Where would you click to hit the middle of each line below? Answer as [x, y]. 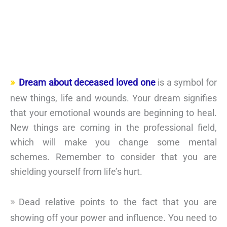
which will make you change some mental [113, 142]
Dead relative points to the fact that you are [118, 202]
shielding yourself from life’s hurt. [76, 171]
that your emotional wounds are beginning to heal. [113, 112]
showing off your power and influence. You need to [113, 217]
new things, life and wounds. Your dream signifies [113, 98]
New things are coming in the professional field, [113, 127]
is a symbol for [186, 82]
